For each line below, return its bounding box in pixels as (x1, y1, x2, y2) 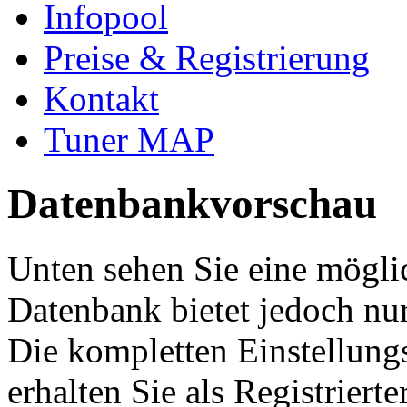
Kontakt (44, 78, 159, 118)
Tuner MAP (44, 119, 214, 159)
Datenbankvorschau (7, 180, 377, 228)
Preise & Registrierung (44, 37, 370, 77)
